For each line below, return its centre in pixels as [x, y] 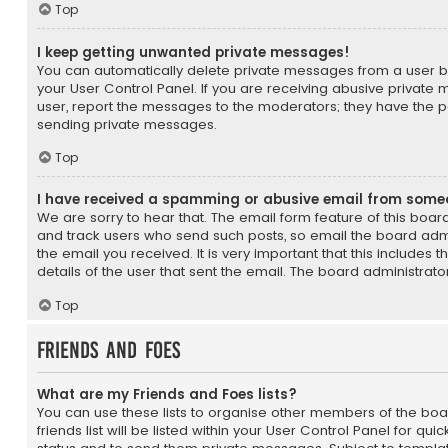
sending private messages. [127, 124]
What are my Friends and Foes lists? [167, 394]
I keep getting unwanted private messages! [193, 52]
